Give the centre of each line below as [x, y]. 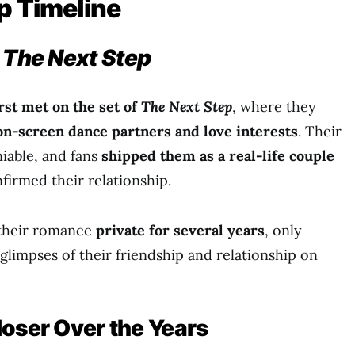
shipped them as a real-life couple [218, 156]
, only [283, 230]
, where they [274, 107]
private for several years [180, 230]
